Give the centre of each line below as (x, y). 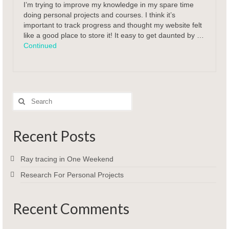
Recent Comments (71, 209)
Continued (40, 46)
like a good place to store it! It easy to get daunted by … (114, 36)
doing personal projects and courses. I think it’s (99, 15)
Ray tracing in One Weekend (67, 159)
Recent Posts (54, 136)
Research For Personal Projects (72, 175)
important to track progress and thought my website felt (113, 25)
